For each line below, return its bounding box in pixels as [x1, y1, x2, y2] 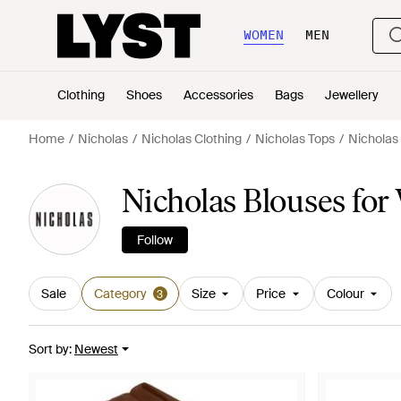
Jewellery [325, 87, 379, 103]
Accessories [183, 87, 253, 103]
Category [93, 286, 147, 302]
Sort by [29, 341, 69, 357]
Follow [137, 232, 173, 248]
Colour [326, 286, 364, 302]
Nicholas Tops [255, 131, 335, 147]
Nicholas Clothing [141, 131, 242, 147]
